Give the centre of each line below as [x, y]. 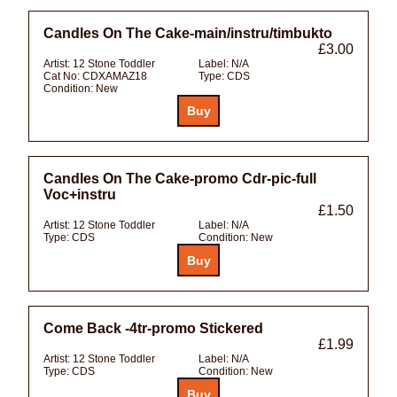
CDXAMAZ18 [115, 76]
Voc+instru [80, 195]
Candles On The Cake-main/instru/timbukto [188, 33]
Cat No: [63, 76]
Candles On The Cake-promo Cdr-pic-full [180, 179]
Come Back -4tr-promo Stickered [153, 329]
